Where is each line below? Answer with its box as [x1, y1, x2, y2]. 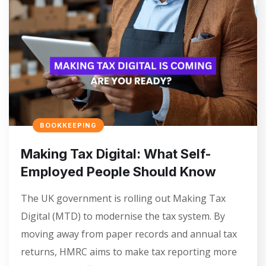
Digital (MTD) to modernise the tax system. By [21, 210, 225, 223]
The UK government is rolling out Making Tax [21, 192, 226, 205]
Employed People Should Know [21, 164, 216, 180]
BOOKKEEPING [40, 121, 97, 130]
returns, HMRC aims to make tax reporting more [21, 245, 237, 259]
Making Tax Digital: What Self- [21, 146, 211, 162]
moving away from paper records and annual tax [21, 227, 237, 241]
